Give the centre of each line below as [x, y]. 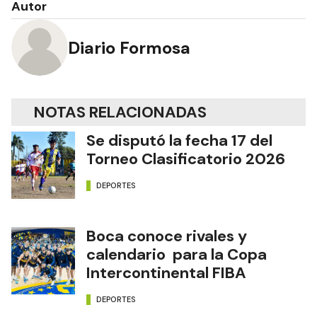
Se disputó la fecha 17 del [179, 141]
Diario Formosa [129, 47]
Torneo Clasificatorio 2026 [186, 159]
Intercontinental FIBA [166, 273]
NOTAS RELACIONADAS [120, 113]
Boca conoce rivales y [167, 236]
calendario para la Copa [177, 255]
